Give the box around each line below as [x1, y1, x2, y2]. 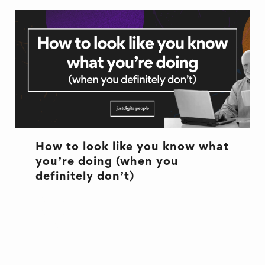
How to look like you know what [35, 142, 229, 153]
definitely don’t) [35, 172, 134, 182]
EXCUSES [35, 222, 83, 231]
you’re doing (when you [35, 157, 179, 167]
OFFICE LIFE [35, 235, 100, 244]
